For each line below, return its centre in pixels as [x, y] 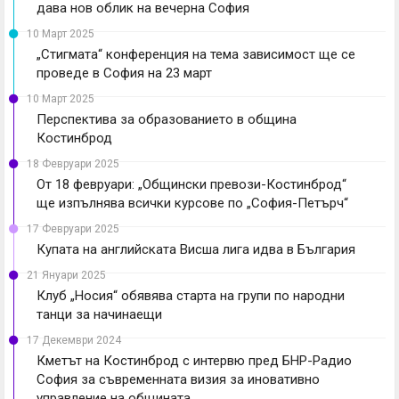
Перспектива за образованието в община [167, 119]
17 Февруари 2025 [73, 228]
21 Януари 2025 [66, 275]
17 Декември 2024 [74, 340]
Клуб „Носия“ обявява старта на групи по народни [191, 295]
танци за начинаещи [99, 314]
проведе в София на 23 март [124, 73]
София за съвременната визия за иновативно [178, 379]
